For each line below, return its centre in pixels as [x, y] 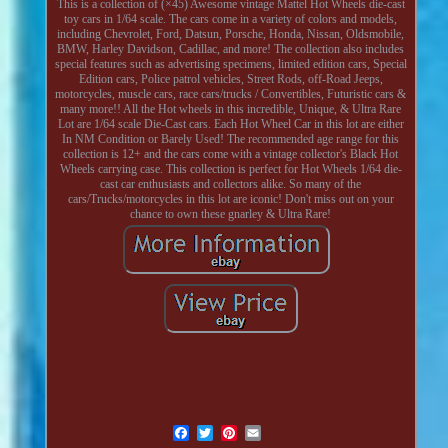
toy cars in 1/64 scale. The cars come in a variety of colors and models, [231, 18]
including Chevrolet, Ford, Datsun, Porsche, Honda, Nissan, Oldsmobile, [231, 33]
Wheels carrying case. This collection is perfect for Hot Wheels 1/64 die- [230, 168]
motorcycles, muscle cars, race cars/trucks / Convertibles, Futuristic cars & [231, 93]
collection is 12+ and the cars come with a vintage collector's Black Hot [231, 153]
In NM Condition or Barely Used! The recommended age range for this [231, 138]
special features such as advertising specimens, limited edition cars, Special [230, 63]
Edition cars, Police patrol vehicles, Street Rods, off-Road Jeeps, [230, 78]
